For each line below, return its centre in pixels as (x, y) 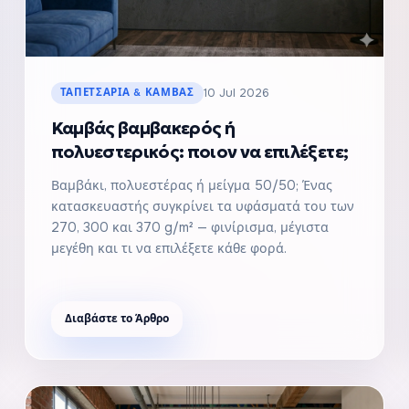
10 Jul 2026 (236, 93)
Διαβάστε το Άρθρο (116, 318)
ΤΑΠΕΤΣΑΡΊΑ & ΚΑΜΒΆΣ (127, 92)
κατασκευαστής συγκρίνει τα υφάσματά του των (202, 206)
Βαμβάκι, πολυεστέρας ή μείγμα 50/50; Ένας (191, 185)
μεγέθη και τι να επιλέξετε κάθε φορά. (168, 248)
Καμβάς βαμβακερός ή (143, 128)
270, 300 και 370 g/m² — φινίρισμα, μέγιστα (189, 227)
